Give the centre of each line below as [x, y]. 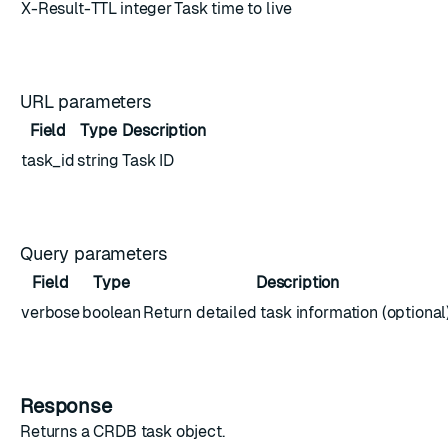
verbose [50, 312]
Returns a [57, 431]
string [98, 160]
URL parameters [88, 101]
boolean [111, 312]
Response [68, 406]
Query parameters [96, 253]
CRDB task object [157, 431]
